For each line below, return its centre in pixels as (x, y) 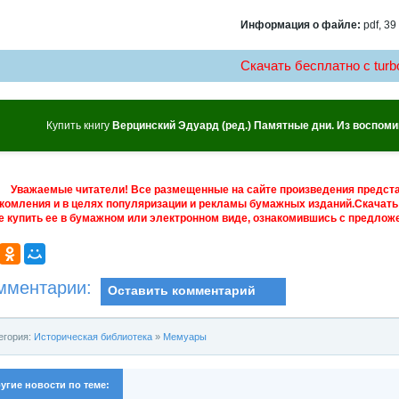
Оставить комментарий (181, 290)
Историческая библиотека (93, 336)
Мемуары (185, 336)
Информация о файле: (300, 25)
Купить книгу (79, 125)
